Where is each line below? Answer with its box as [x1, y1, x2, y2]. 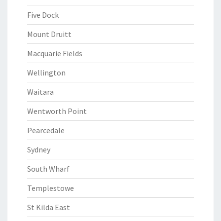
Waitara [27, 87, 54, 97]
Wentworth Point [27, 106, 87, 116]
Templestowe [27, 183, 74, 193]
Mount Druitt [27, 29, 72, 39]
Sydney [27, 145, 50, 154]
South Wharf [27, 164, 70, 174]
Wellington [27, 68, 66, 77]
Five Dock [27, 10, 59, 20]
